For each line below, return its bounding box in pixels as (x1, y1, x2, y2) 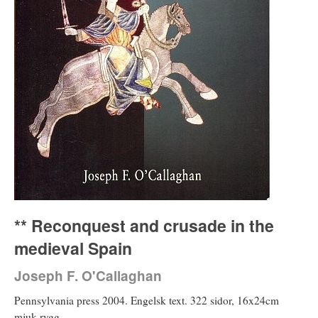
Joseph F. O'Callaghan (14, 265, 162, 285)
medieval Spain (14, 236, 132, 260)
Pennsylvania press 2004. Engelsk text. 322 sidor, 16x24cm (14, 292, 279, 307)
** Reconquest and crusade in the (14, 213, 274, 237)
